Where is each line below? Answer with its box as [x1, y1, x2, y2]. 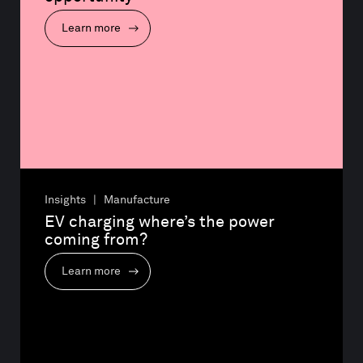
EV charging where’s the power [45, 213, 279, 230]
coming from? [45, 231, 147, 248]
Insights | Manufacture [45, 194, 170, 206]
